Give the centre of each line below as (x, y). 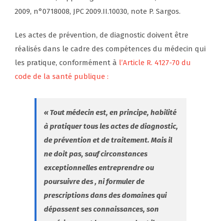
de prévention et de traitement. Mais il (108, 140)
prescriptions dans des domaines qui (105, 196)
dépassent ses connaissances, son (101, 209)
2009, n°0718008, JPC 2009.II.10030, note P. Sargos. (98, 12)
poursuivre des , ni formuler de (94, 182)
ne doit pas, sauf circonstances (96, 154)
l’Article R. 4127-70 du (155, 63)
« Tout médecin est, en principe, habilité (110, 113)
